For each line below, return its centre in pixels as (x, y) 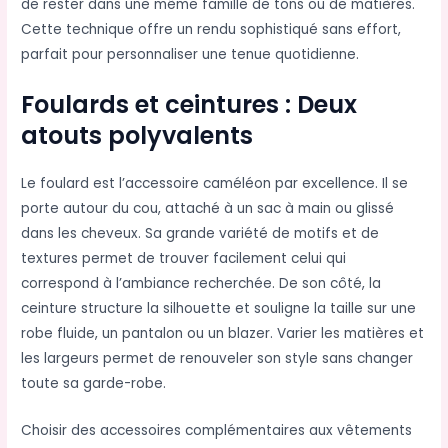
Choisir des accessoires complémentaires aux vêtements (217, 430)
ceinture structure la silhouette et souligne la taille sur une (219, 308)
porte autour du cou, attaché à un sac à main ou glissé (208, 208)
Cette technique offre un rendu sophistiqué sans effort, (211, 29)
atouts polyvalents (137, 135)
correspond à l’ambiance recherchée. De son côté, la (201, 283)
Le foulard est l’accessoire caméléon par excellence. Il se (215, 183)
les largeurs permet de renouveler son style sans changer (217, 358)
